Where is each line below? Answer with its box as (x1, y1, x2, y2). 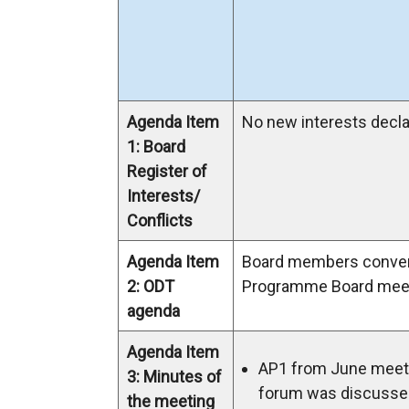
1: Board (127, 137, 185, 156)
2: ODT (127, 277, 174, 296)
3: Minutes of (127, 367, 222, 386)
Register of (127, 162, 207, 181)
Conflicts (127, 211, 193, 230)
